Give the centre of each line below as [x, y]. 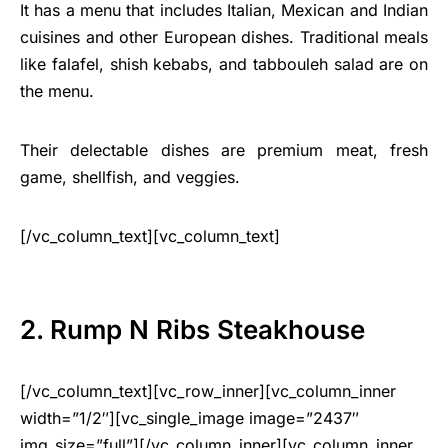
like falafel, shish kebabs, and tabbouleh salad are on [224, 64]
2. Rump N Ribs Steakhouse [192, 330]
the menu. [57, 91]
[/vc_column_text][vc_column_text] [150, 236]
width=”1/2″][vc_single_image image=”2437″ [189, 418]
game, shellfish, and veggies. [130, 177]
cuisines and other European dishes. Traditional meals [224, 37]
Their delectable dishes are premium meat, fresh [224, 150]
